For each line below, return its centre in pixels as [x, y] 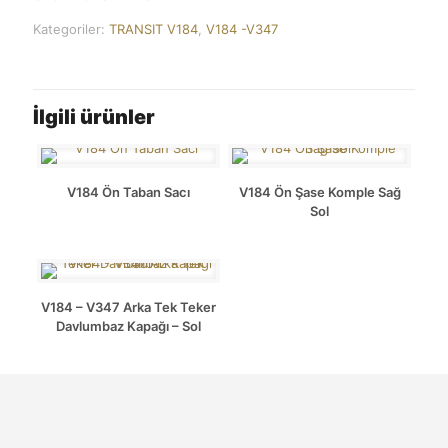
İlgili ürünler [94, 117]
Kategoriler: [71, 29]
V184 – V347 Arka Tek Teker [128, 307]
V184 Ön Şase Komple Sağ [319, 192]
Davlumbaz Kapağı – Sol [128, 326]
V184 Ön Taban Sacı [128, 192]
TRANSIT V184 [153, 29]
